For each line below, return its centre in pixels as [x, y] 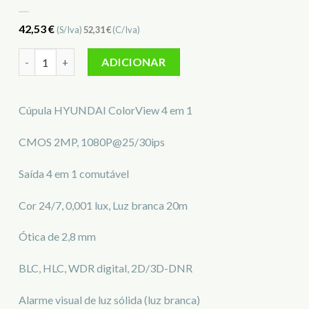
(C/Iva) [126, 29]
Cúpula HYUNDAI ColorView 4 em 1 [106, 110]
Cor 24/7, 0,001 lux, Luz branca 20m [103, 205]
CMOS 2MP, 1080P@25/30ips [92, 141]
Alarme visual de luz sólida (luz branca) [109, 299]
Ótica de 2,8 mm [57, 237]
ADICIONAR [134, 62]
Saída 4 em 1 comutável [74, 173]
